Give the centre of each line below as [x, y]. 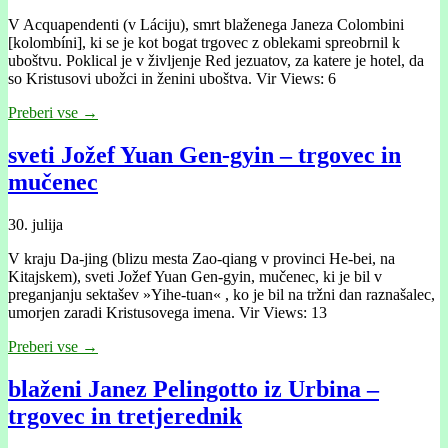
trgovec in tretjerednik [125, 416]
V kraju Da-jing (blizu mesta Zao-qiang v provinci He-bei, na [201, 259]
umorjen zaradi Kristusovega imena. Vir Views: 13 [167, 313]
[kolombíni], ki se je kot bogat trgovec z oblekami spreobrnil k [204, 43]
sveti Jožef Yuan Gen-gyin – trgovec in [204, 155]
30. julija [35, 225]
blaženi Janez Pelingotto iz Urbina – [193, 389]
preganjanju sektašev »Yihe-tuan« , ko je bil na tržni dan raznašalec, [221, 295]
